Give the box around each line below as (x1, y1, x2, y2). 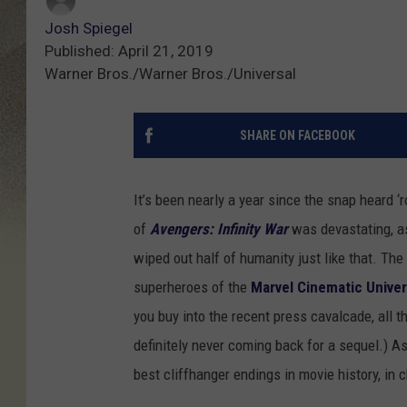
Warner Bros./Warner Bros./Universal (45, 65, 296, 84)
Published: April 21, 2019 (45, 42, 213, 61)
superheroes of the (134, 278, 251, 297)
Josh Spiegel (45, 19, 133, 38)
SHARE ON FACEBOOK (239, 128, 355, 144)
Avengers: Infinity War (150, 220, 288, 239)
